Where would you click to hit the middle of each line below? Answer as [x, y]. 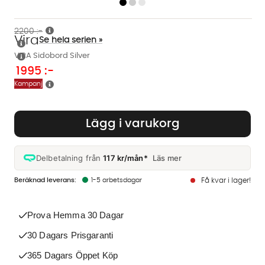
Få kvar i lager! [226, 180]
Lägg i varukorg [132, 124]
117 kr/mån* [125, 158]
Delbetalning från [70, 158]
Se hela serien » [71, 41]
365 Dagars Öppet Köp [72, 255]
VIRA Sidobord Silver [52, 56]
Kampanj [28, 83]
